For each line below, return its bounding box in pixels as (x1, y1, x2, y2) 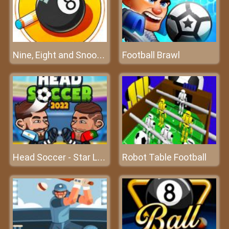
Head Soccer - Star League (97, 153, 105, 162)
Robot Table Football (122, 152, 207, 163)
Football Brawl (122, 50, 180, 60)
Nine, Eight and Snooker (97, 51, 105, 60)
